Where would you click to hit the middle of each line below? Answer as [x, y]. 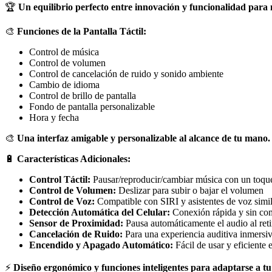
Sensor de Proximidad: [76, 223]
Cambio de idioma [64, 85]
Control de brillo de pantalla [83, 96]
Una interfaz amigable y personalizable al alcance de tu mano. [144, 138]
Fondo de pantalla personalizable [92, 107]
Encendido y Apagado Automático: [101, 245]
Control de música [64, 52]
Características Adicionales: [74, 159]
